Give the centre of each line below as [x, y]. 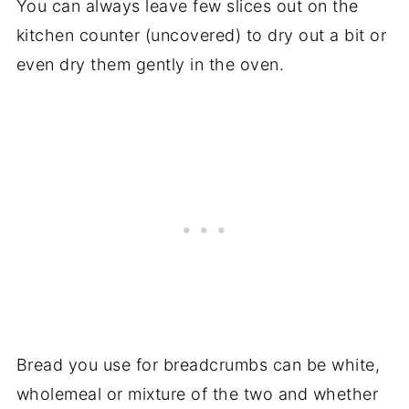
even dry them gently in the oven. [150, 64]
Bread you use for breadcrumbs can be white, [198, 364]
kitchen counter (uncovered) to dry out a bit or [201, 35]
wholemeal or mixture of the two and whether [197, 393]
